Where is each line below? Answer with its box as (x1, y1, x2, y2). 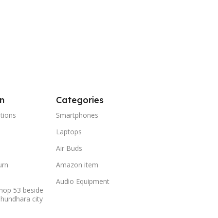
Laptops (55, 127, 82, 137)
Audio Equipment (55, 177, 109, 186)
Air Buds (55, 144, 82, 153)
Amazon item (55, 160, 98, 170)
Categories (55, 94, 104, 106)
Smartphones (55, 110, 98, 120)
